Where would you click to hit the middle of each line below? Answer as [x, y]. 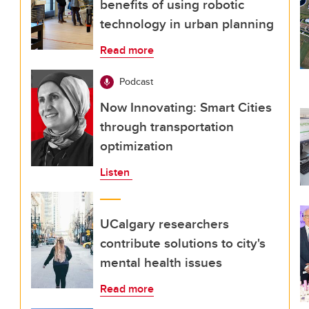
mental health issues [161, 262]
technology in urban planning [187, 23]
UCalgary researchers [165, 223]
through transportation [167, 126]
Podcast [136, 81]
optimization [137, 146]
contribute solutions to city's [183, 243]
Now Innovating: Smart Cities [186, 107]
